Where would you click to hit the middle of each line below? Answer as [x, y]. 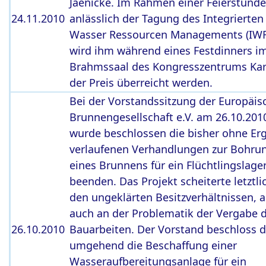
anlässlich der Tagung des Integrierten [167, 18]
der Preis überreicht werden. [141, 83]
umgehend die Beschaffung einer [153, 245]
